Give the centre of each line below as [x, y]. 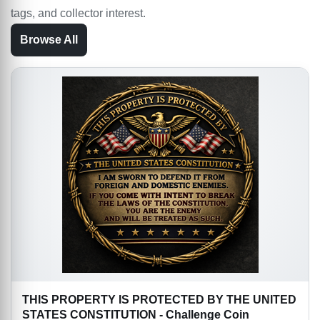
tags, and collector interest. [78, 14]
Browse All [49, 40]
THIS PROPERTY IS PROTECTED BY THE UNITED [159, 300]
